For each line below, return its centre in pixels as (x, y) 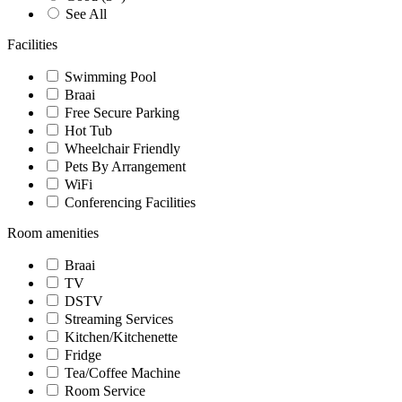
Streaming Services (117, 319)
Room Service (103, 390)
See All (84, 13)
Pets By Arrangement (123, 166)
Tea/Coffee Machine (121, 372)
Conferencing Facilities (128, 202)
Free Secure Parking (120, 112)
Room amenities (53, 232)
